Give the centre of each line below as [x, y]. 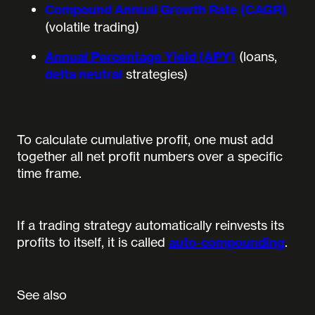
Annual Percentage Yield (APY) [140, 57]
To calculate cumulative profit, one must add [145, 140]
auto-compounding [227, 243]
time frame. [49, 173]
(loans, [256, 57]
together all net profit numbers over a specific [150, 156]
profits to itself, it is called [93, 242]
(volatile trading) [92, 27]
